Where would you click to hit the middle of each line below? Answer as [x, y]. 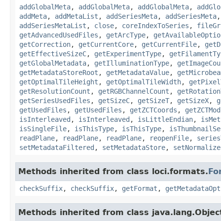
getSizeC [114, 100]
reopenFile [169, 138]
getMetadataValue [138, 72]
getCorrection [45, 44]
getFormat [140, 188]
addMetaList [76, 16]
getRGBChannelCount [134, 91]
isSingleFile [43, 129]
